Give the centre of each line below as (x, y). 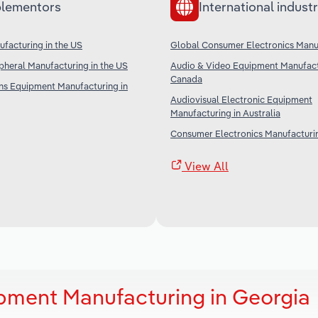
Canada (186, 78)
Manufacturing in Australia (225, 113)
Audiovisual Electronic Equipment (241, 99)
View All (205, 166)
